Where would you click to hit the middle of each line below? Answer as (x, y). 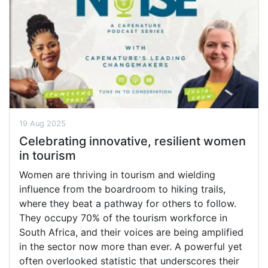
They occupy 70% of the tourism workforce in (123, 217)
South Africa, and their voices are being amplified (131, 232)
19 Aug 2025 (42, 123)
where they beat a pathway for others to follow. (128, 203)
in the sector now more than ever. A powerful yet (131, 246)
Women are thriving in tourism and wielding (117, 174)
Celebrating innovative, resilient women (133, 141)
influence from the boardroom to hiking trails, (122, 189)
